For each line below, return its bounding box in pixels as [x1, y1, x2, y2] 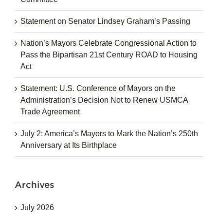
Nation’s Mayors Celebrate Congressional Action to [20, 39, 197, 48]
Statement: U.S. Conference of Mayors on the [20, 84, 176, 93]
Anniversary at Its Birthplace [20, 141, 117, 150]
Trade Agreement [20, 108, 80, 116]
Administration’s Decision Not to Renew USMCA [20, 96, 188, 105]
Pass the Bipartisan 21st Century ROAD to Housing [20, 51, 198, 59]
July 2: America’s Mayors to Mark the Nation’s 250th [20, 129, 198, 138]
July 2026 [20, 203, 54, 212]
